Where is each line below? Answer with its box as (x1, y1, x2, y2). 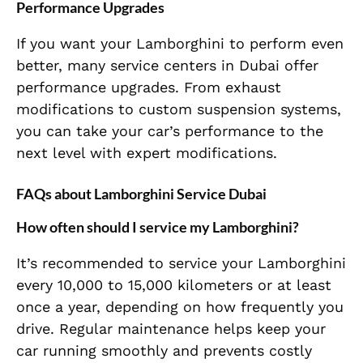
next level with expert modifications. (16, 144, 277, 162)
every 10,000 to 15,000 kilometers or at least (16, 276, 331, 294)
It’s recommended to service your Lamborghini (16, 254, 346, 272)
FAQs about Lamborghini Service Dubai (16, 185, 267, 203)
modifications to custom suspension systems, (16, 100, 341, 118)
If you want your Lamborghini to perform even (16, 35, 344, 53)
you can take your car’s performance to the (16, 122, 323, 140)
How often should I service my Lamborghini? (16, 218, 299, 237)
